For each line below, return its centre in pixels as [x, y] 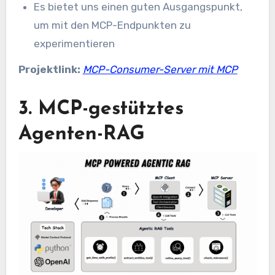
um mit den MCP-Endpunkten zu [113, 25]
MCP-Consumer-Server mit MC [157, 70]
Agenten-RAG [81, 135]
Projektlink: [50, 70]
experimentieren [75, 43]
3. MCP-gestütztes [101, 110]
